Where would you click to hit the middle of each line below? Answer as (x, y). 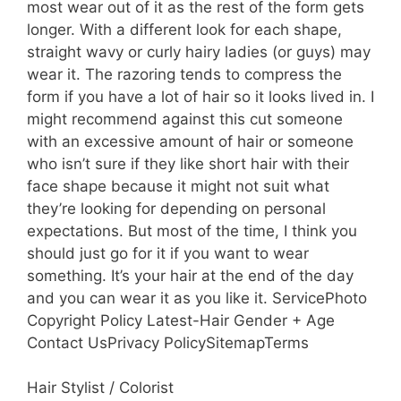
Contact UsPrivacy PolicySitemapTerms (168, 342)
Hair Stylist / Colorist (100, 388)
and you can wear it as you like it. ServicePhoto (197, 298)
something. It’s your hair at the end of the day (190, 275)
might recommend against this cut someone (185, 119)
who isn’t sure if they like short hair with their (188, 163)
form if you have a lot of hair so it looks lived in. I (200, 96)
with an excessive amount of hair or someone (190, 141)
